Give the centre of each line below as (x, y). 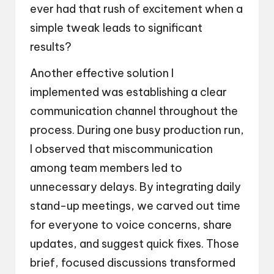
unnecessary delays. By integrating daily (135, 187)
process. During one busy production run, (137, 130)
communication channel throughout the (134, 111)
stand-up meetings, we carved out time (135, 206)
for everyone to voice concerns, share (131, 225)
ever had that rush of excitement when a (136, 9)
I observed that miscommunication (121, 149)
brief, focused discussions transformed (133, 263)
